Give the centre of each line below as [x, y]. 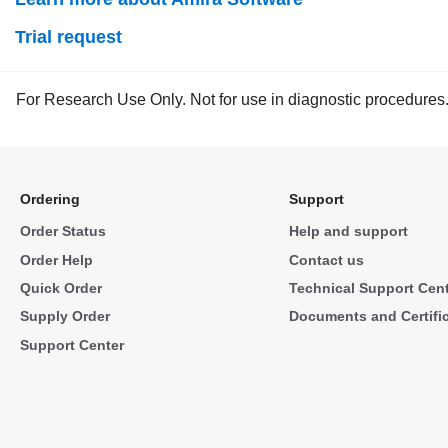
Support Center [72, 344]
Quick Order [61, 287]
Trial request [68, 36]
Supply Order [65, 316]
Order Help [56, 259]
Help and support [348, 231]
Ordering [50, 199]
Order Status [63, 231]
